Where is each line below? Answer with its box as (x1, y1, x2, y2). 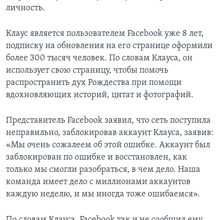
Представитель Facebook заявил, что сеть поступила (6, 116, 211, 126)
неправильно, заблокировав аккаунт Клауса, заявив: (6, 128, 214, 138)
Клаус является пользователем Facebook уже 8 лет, (6, 29, 204, 39)
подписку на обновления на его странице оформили (6, 41, 213, 51)
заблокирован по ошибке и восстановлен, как (6, 153, 187, 163)
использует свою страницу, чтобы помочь (6, 66, 168, 76)
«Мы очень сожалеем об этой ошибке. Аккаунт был (6, 140, 210, 150)
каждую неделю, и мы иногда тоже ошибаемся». (6, 190, 200, 199)
